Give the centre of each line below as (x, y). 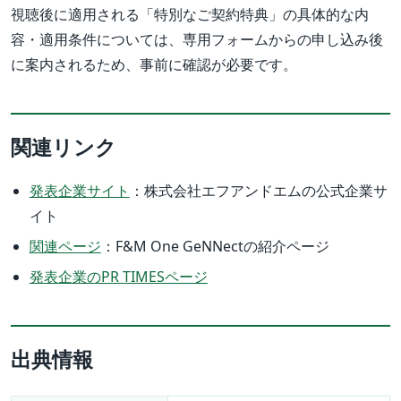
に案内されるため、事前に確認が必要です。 (154, 65)
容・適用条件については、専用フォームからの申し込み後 (197, 40)
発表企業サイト (79, 191)
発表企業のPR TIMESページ (118, 277)
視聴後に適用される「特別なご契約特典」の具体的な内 (190, 15)
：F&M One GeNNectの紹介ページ (215, 247)
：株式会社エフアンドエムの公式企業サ (258, 191)
